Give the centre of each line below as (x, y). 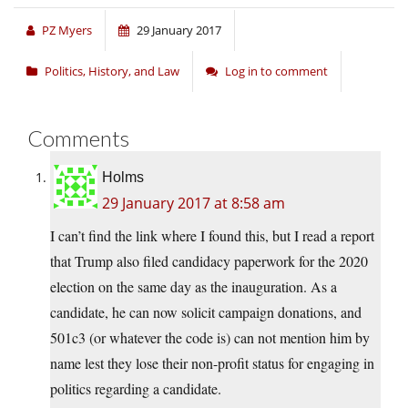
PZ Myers (67, 31)
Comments (78, 138)
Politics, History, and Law (112, 71)
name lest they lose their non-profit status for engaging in (212, 363)
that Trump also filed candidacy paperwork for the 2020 (209, 261)
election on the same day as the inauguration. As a (194, 287)
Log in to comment (276, 71)
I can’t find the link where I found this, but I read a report (212, 236)
